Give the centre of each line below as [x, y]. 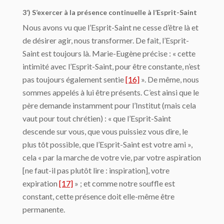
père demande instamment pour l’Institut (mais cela [109, 105]
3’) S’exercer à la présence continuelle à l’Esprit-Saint [110, 12]
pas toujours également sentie [74, 79]
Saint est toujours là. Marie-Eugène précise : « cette [109, 53]
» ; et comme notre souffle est [124, 183]
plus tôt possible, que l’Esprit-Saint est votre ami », [107, 144]
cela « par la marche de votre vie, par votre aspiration [112, 157]
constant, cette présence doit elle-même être [98, 196]
